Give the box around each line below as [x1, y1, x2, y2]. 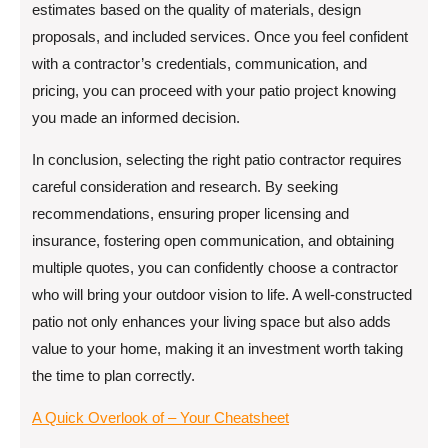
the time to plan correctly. [32, 367, 195, 384]
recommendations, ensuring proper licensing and [32, 205, 349, 222]
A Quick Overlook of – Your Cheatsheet [32, 409, 289, 426]
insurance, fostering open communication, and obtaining [32, 232, 394, 249]
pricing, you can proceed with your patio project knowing [32, 82, 396, 99]
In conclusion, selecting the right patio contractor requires [32, 151, 402, 168]
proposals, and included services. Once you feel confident [32, 28, 408, 45]
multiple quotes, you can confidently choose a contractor [32, 259, 398, 276]
